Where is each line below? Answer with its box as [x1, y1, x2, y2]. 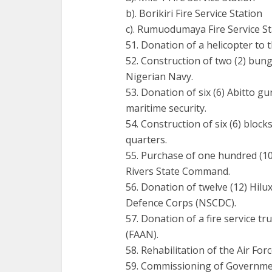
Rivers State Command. [126, 165, 230, 178]
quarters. [126, 133, 167, 146]
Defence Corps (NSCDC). [126, 196, 236, 209]
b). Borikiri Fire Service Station [126, 7, 262, 20]
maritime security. [126, 101, 206, 115]
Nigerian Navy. [126, 70, 193, 83]
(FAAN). [126, 228, 158, 241]
